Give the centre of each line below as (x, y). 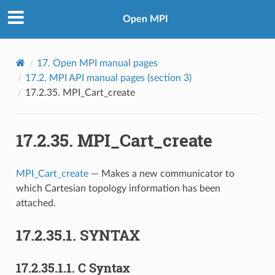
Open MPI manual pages (105, 63)
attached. (36, 203)
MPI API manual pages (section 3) (120, 78)
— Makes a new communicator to (161, 173)
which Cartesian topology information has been (118, 188)
